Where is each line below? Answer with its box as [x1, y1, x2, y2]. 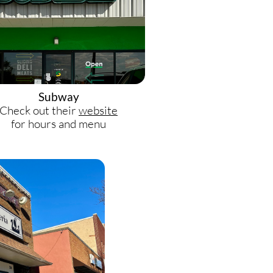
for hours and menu [11, 116, 106, 131]
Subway [38, 90, 79, 104]
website [79, 103, 118, 118]
